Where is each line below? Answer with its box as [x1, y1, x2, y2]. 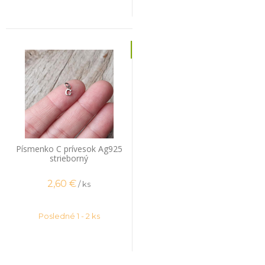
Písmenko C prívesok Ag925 [15, 143, 122, 154]
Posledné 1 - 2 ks [38, 211, 100, 221]
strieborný [50, 152, 88, 164]
